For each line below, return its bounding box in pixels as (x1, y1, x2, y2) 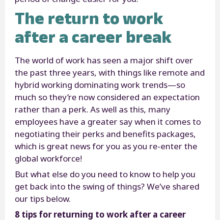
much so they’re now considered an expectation (15, 91, 200, 103)
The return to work (15, 8, 163, 27)
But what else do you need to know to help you (15, 168, 195, 180)
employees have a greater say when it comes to (15, 115, 201, 127)
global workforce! (15, 152, 82, 164)
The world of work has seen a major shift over (15, 54, 193, 66)
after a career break (15, 27, 171, 46)
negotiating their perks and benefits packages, (15, 128, 196, 139)
